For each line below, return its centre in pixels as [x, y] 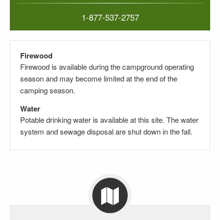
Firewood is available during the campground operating [107, 66]
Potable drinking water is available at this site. [93, 119]
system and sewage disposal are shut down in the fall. [107, 131]
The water [182, 119]
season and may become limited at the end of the [99, 78]
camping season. [48, 90]
